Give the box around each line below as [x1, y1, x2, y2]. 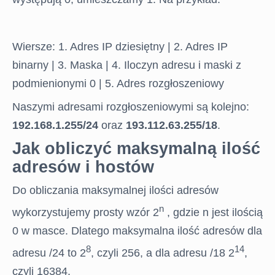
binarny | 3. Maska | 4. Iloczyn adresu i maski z [12, 59, 241, 71]
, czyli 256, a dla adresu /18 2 [91, 247, 234, 259]
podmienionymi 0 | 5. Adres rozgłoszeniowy [12, 77, 224, 90]
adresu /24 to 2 [12, 247, 86, 259]
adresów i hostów [12, 158, 154, 176]
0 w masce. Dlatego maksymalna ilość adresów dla [12, 225, 262, 237]
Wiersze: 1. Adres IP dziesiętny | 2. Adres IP [12, 41, 228, 53]
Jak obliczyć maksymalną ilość [12, 139, 260, 158]
